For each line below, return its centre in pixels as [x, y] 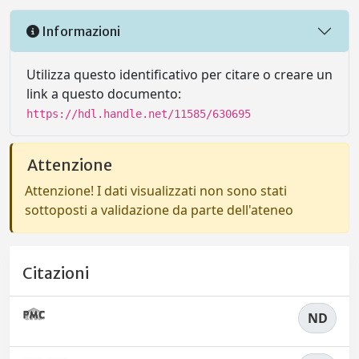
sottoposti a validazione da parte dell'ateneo [159, 210]
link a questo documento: [104, 94]
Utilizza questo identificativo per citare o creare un [179, 75]
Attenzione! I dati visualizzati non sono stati [156, 191]
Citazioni [56, 274]
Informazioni [80, 31]
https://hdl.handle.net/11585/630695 [139, 114]
